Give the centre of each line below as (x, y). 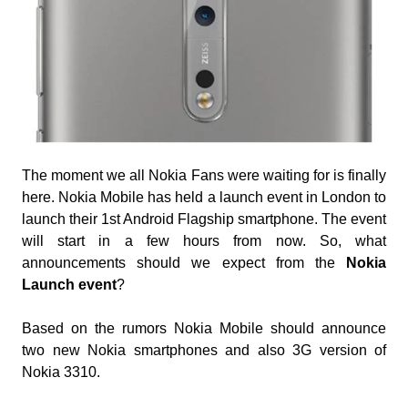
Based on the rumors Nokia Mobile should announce (204, 328)
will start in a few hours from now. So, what (204, 240)
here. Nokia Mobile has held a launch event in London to (204, 197)
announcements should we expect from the (184, 262)
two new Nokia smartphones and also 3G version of (204, 350)
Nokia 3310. (61, 372)
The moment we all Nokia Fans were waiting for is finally (204, 175)
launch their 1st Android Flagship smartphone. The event (204, 219)
